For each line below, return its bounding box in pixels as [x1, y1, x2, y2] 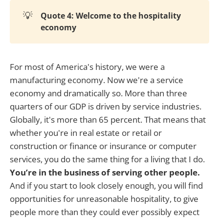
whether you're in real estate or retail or [10, 127, 162, 138]
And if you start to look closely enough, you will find [10, 179, 203, 191]
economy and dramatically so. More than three [10, 87, 187, 99]
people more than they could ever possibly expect [10, 206, 199, 218]
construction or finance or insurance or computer [10, 140, 197, 152]
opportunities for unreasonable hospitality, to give [10, 193, 198, 204]
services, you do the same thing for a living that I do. [10, 153, 205, 165]
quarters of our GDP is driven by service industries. [10, 100, 201, 112]
